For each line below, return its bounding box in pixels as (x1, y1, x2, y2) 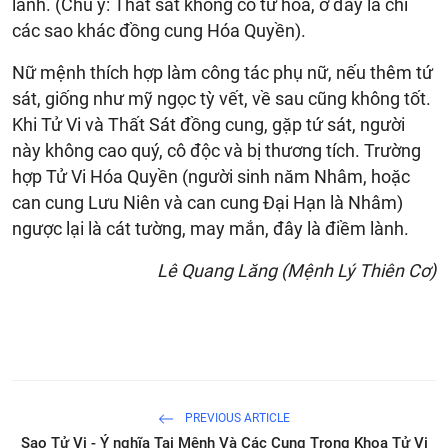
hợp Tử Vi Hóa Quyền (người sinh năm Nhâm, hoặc (12, 165, 410, 187)
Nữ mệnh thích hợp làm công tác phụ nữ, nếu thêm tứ (12, 61, 433, 83)
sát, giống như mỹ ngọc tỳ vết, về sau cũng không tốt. (12, 87, 431, 109)
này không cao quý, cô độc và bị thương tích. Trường (12, 139, 421, 161)
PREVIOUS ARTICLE (182, 410, 290, 425)
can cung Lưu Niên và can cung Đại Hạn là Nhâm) (12, 191, 403, 213)
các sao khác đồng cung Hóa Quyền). (12, 19, 306, 41)
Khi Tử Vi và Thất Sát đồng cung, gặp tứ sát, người (12, 113, 405, 135)
